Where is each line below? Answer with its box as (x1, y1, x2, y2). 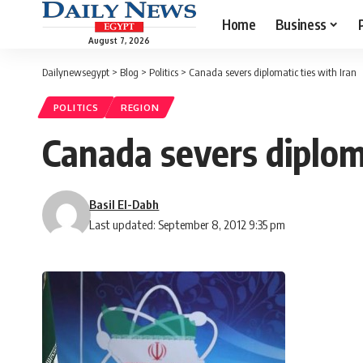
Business (275, 15, 327, 33)
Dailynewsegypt (42, 66, 109, 79)
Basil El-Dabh (89, 197, 160, 212)
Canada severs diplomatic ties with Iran (189, 66, 357, 79)
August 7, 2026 (88, 35, 150, 45)
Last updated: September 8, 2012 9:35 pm (89, 217, 286, 233)
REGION (121, 101, 160, 114)
